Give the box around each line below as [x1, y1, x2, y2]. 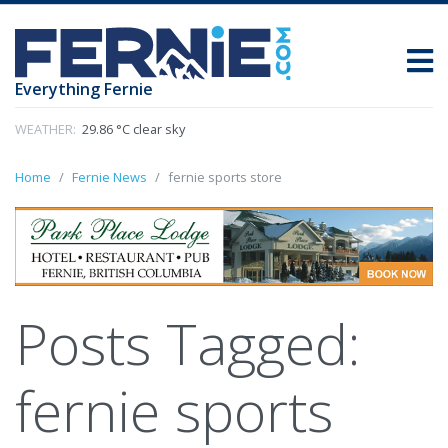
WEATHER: [15, 120, 76, 139]
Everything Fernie [15, 78, 153, 101]
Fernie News [72, 168, 147, 187]
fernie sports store [168, 168, 282, 187]
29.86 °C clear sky [79, 120, 185, 139]
